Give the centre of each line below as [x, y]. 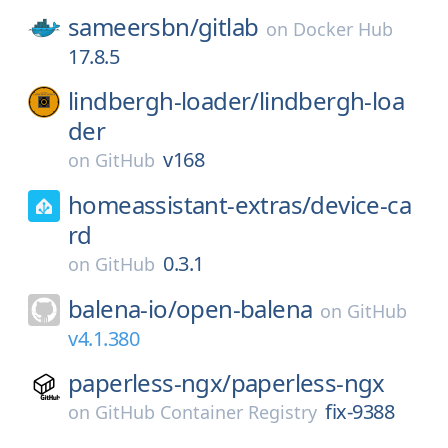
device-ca [361, 204]
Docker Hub [343, 29]
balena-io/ [122, 308]
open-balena [244, 308]
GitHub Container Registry [206, 412]
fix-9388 [359, 411]
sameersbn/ [133, 26]
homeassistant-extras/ [189, 204]
